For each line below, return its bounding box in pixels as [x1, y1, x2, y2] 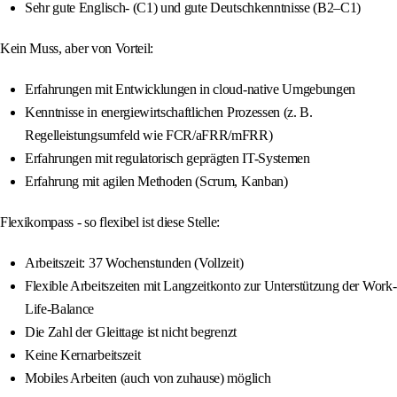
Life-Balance [25, 301, 95, 317]
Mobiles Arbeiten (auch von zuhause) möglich [25, 370, 271, 386]
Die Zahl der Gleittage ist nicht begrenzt [25, 324, 237, 340]
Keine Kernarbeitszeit [25, 347, 141, 363]
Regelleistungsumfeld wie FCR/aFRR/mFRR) [25, 128, 273, 144]
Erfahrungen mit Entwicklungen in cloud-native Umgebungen [25, 82, 356, 97]
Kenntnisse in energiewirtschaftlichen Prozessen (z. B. [25, 105, 313, 121]
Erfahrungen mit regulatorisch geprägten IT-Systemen [25, 151, 310, 167]
